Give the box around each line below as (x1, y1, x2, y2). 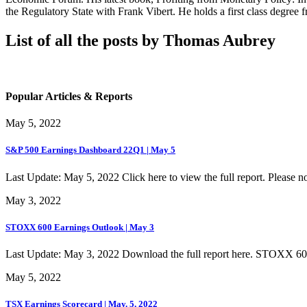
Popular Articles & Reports (5, 90, 132, 102)
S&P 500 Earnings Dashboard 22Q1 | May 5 (5, 145, 175, 156)
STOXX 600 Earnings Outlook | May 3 (5, 221, 154, 232)
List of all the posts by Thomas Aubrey (5, 31, 275, 49)
